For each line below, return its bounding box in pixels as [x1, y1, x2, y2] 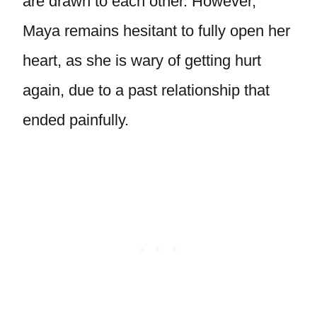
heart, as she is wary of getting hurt [23, 52, 261, 69]
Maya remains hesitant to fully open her [23, 22, 290, 40]
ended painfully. [23, 111, 129, 129]
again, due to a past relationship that [23, 81, 270, 99]
